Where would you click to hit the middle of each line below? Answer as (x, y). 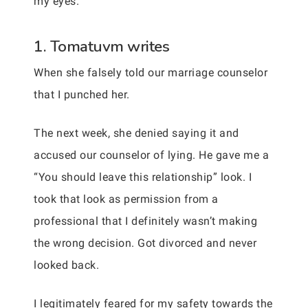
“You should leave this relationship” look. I (143, 177)
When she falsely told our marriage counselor (151, 73)
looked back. (66, 265)
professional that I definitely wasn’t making (145, 221)
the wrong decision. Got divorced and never (145, 243)
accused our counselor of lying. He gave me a (151, 155)
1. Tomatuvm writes (101, 46)
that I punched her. (82, 95)
